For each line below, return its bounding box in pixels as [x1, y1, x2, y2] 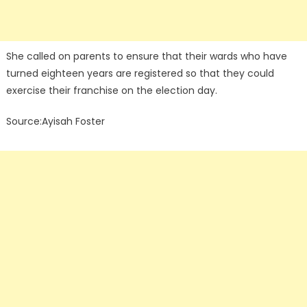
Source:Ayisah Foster [5, 114, 105, 128]
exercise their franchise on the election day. [5, 84, 217, 97]
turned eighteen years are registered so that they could [5, 66, 274, 80]
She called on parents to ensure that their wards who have [5, 49, 287, 63]
